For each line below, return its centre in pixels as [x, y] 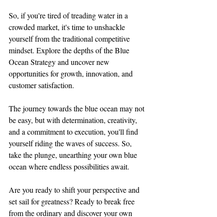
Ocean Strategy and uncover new [60, 62]
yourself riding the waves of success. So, [71, 143]
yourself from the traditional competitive [70, 38]
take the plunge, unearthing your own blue [74, 155]
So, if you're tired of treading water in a [69, 15]
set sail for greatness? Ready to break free [73, 201]
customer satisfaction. [41, 85]
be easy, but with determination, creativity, [74, 120]
